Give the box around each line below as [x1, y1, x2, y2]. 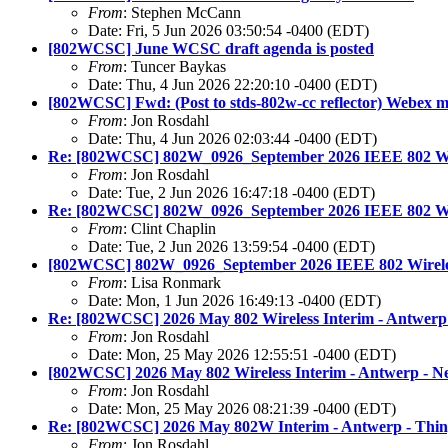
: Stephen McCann [123, 4, 241, 22]
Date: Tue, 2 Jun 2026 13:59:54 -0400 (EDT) [88, 238, 375, 256]
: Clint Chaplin [123, 220, 216, 238]
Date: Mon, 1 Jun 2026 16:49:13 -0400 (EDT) [88, 292, 381, 310]
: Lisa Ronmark [123, 274, 221, 292]
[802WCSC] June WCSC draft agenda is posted [48, 40, 374, 58]
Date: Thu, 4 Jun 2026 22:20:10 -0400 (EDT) [88, 76, 377, 94]
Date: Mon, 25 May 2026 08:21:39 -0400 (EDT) [88, 400, 396, 418]
